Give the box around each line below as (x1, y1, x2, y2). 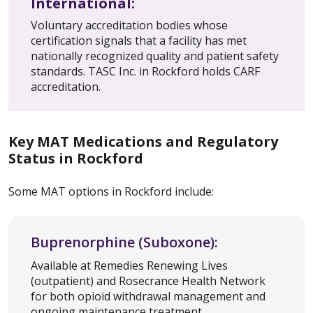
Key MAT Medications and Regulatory (8, 132, 278, 152)
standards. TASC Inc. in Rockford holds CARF (31, 64, 260, 80)
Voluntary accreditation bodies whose (31, 17, 228, 34)
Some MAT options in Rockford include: (8, 184, 214, 200)
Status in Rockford (8, 149, 143, 168)
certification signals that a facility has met (31, 33, 247, 49)
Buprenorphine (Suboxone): (31, 233, 221, 252)
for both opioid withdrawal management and (31, 289, 265, 305)
